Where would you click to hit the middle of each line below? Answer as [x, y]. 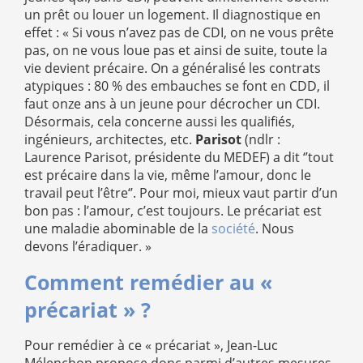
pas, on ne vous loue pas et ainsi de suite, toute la [176, 50]
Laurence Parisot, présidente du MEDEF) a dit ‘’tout [179, 157]
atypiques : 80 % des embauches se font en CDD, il [177, 86]
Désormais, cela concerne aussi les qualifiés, [160, 122]
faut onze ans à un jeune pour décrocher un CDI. [172, 104]
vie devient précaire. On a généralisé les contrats [173, 68]
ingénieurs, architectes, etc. [110, 139]
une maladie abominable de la [118, 228]
